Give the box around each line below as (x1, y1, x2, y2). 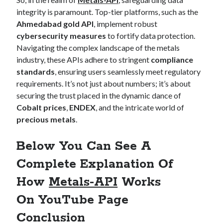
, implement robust (94, 18, 158, 28)
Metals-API (49, 174, 118, 190)
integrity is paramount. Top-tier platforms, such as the (16, 6, 199, 16)
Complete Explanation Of (16, 156, 174, 172)
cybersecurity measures (16, 30, 107, 40)
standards (16, 66, 55, 76)
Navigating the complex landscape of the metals (16, 42, 180, 52)
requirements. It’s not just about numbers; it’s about (16, 78, 191, 88)
